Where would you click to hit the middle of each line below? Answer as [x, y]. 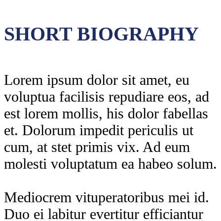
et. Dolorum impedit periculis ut [99, 130]
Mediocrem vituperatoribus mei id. [107, 197]
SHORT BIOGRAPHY [101, 34]
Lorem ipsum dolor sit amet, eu [97, 80]
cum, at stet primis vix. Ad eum [97, 147]
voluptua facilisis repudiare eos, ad [107, 97]
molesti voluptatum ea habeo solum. [110, 164]
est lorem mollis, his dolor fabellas [106, 113]
